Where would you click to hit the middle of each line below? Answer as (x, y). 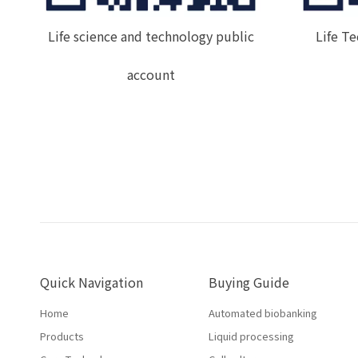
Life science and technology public (151, 36)
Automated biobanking (263, 313)
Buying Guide (249, 282)
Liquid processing (251, 336)
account (151, 75)
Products (62, 336)
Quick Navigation (91, 282)
